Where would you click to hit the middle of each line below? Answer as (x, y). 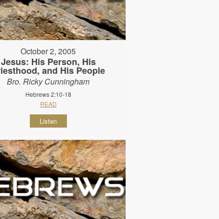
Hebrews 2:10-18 (48, 94)
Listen (48, 121)
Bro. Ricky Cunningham (48, 81)
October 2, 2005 (48, 51)
